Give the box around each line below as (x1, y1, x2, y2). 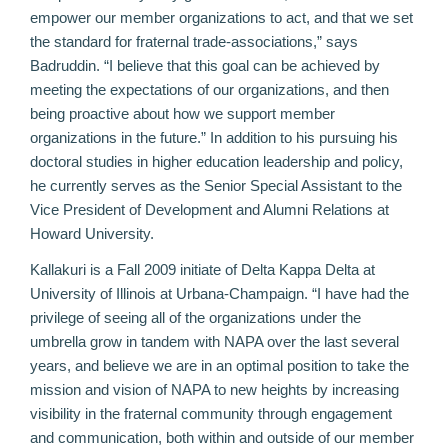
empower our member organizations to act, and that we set (30, 9, 413, 27)
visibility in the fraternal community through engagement (30, 404, 392, 422)
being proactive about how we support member (30, 105, 335, 123)
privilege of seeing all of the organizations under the (30, 308, 361, 326)
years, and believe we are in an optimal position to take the (30, 356, 409, 374)
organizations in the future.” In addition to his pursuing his (30, 129, 398, 147)
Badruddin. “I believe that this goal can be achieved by (30, 57, 380, 75)
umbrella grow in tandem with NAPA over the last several (30, 332, 399, 350)
